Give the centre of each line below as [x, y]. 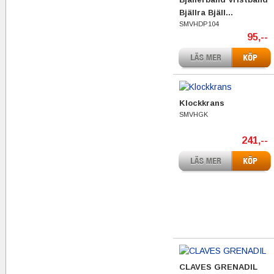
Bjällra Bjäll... [206, 13]
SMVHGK [194, 114]
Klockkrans [202, 103]
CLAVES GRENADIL [218, 267]
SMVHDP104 [199, 24]
